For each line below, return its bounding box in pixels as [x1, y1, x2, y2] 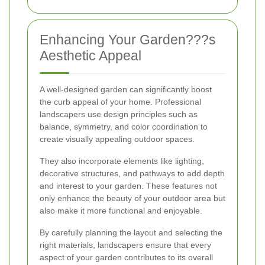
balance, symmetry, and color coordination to [40, 121, 208, 131]
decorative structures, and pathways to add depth [40, 168, 225, 178]
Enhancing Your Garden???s [40, 31, 216, 47]
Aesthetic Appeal [40, 47, 141, 63]
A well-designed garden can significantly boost [40, 84, 212, 94]
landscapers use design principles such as [40, 109, 198, 119]
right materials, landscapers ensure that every [40, 240, 211, 250]
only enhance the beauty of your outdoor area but [40, 193, 225, 203]
